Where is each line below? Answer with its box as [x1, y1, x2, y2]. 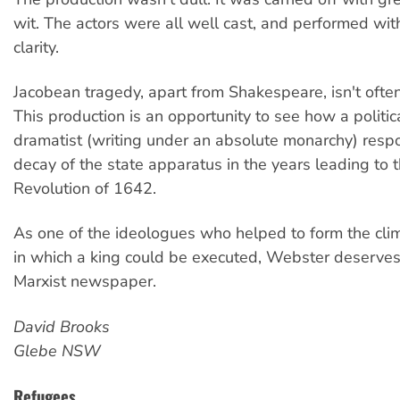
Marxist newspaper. [13, 271, 156, 293]
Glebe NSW [13, 339, 101, 362]
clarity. [13, 36, 59, 58]
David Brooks [13, 315, 110, 337]
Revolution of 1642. [13, 177, 156, 199]
